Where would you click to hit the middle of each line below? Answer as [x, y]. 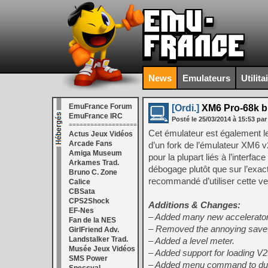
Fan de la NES [92, 220]
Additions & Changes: [194, 205]
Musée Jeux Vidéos [102, 249]
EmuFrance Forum [100, 106]
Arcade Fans [91, 144]
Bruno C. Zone [93, 172]
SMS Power [88, 258]
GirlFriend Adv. [94, 230]
